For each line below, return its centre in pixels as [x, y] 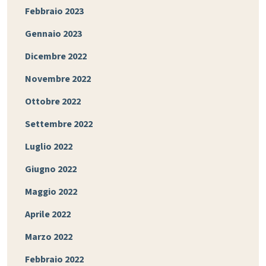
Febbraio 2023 [54, 11]
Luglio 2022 [49, 146]
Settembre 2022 [59, 124]
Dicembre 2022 [56, 56]
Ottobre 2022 [53, 101]
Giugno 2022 [51, 169]
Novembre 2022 [58, 79]
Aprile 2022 [48, 214]
